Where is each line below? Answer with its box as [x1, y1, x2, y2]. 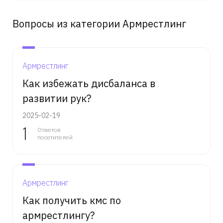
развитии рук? [22, 92, 91, 105]
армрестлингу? [22, 209, 95, 222]
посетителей [37, 133, 73, 141]
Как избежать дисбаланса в [22, 77, 155, 90]
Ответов [37, 126, 61, 133]
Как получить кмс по [22, 194, 121, 207]
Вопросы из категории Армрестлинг [12, 17, 186, 30]
